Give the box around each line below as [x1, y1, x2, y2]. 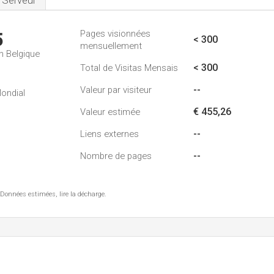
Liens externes [80, 128, 139, 139]
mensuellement [80, 40, 142, 51]
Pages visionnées [80, 28, 150, 39]
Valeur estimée [80, 106, 140, 117]
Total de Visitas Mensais [80, 62, 178, 73]
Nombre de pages [80, 150, 152, 161]
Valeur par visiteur [80, 84, 152, 95]
